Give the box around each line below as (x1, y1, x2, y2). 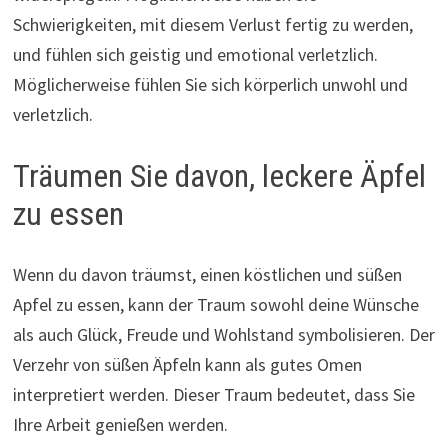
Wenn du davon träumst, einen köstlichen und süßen (12, 262, 402, 286)
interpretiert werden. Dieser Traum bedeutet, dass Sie (12, 382, 415, 406)
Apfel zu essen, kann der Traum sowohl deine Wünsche (12, 292, 419, 316)
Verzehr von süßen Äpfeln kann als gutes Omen (12, 352, 362, 376)
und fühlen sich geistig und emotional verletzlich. (12, 43, 378, 67)
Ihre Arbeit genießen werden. (12, 412, 228, 436)
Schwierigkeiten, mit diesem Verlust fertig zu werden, (12, 13, 413, 37)
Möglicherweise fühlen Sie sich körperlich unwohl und (12, 73, 408, 97)
